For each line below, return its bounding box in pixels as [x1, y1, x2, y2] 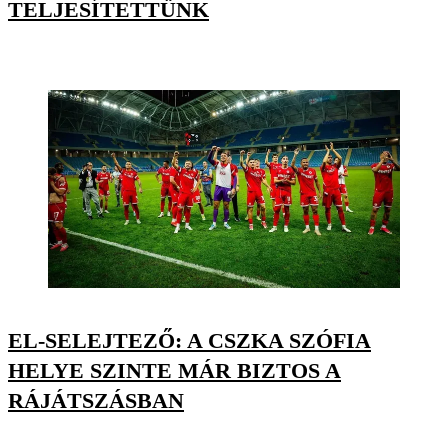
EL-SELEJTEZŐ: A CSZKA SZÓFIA [8, 327, 371, 353]
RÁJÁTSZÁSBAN [8, 387, 184, 413]
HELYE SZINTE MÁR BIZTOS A [8, 357, 341, 383]
